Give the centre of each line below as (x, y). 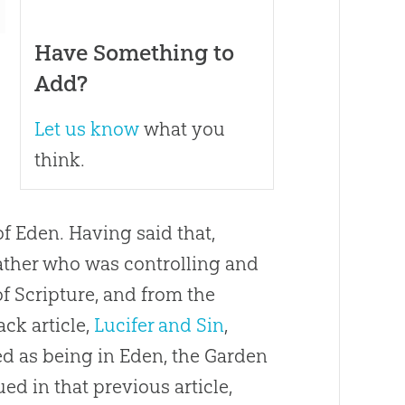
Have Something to (134, 53)
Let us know (86, 129)
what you (182, 129)
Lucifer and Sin (160, 325)
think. (59, 160)
